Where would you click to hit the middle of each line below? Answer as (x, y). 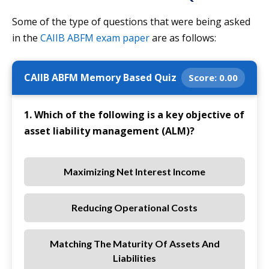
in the (26, 38)
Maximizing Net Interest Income (134, 172)
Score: (204, 78)
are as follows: (183, 38)
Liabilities (134, 258)
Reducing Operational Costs (134, 208)
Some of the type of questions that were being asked (131, 22)
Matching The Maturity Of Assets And (134, 244)
